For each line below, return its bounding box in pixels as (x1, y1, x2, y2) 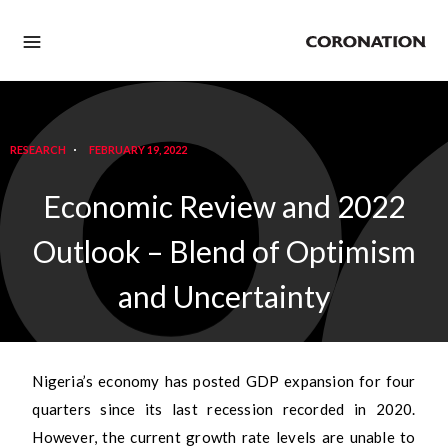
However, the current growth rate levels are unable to (32, 427, 416, 446)
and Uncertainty (118, 277, 330, 314)
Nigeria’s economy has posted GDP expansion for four (32, 371, 416, 390)
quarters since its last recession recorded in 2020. (32, 399, 416, 418)
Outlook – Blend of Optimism (32, 232, 416, 269)
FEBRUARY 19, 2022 (89, 142, 187, 156)
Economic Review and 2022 (43, 187, 405, 224)
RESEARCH (10, 142, 66, 156)
